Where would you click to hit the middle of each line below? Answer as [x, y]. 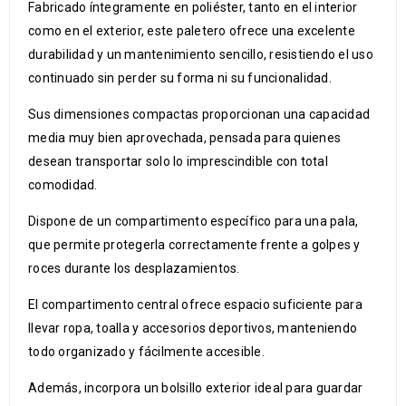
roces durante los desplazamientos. [134, 268]
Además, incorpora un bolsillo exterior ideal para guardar [196, 388]
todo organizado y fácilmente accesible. [146, 352]
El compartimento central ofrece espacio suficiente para [195, 304]
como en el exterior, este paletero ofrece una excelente [192, 31]
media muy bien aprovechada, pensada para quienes [184, 138]
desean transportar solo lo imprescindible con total [178, 161]
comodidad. [63, 185]
